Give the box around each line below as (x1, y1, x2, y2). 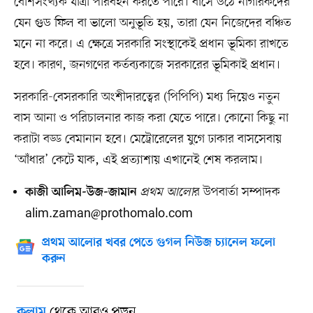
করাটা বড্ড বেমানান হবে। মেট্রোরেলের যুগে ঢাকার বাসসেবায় (13, 131, 282, 148)
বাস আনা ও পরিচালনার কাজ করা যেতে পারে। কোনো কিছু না (13, 110, 289, 127)
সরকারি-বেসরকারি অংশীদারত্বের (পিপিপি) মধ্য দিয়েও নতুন (13, 89, 280, 106)
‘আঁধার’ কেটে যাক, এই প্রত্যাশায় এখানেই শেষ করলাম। (13, 152, 263, 169)
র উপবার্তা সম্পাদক (193, 184, 280, 201)
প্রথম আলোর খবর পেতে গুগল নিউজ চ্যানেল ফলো (41, 236, 275, 251)
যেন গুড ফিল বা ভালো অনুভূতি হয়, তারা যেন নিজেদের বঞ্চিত (13, 15, 291, 32)
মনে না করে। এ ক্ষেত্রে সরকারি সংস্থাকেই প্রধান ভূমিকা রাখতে (13, 36, 289, 53)
